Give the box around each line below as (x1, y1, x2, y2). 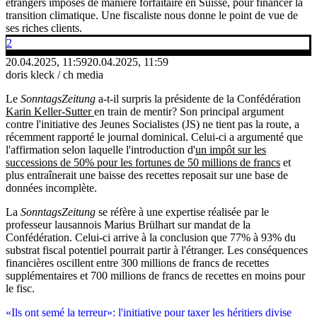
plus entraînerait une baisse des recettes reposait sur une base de (6, 168, 288, 181)
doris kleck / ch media (6, 68, 103, 81)
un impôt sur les (195, 143, 266, 156)
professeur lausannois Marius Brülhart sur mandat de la (6, 218, 250, 231)
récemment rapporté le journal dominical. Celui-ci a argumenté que (6, 130, 303, 143)
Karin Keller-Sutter (6, 105, 94, 117)
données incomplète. (6, 181, 97, 194)
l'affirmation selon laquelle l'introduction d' (6, 143, 195, 156)
